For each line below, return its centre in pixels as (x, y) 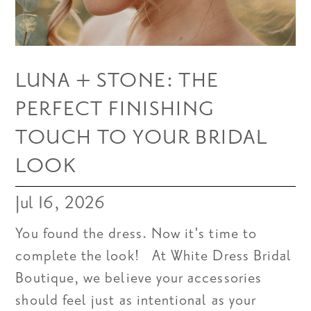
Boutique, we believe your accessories (138, 278)
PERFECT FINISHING (115, 109)
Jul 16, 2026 (60, 202)
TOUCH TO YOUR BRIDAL (142, 137)
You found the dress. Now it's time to (136, 234)
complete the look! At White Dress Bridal (154, 256)
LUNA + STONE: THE (117, 81)
